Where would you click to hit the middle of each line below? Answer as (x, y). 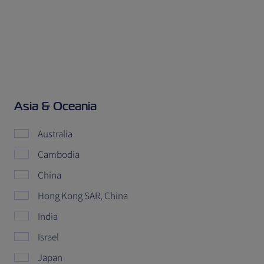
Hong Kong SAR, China (83, 196)
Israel (48, 237)
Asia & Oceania (55, 106)
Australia (55, 134)
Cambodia (59, 154)
